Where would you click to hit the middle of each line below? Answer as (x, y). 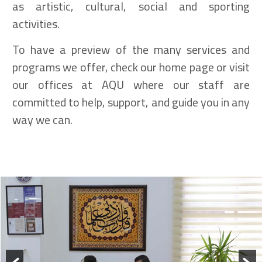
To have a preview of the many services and (131, 49)
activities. (36, 23)
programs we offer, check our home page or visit (131, 67)
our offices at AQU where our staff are (131, 84)
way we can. (42, 119)
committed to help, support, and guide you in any (131, 102)
